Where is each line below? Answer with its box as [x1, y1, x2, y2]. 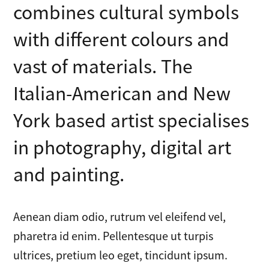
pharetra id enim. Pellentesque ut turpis [13, 227, 214, 243]
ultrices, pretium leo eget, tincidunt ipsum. [13, 246, 228, 262]
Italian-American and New [13, 79, 231, 106]
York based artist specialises [13, 106, 250, 133]
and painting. [13, 160, 125, 187]
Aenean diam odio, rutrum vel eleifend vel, [13, 208, 226, 224]
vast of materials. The [13, 52, 193, 79]
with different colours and [13, 25, 230, 52]
